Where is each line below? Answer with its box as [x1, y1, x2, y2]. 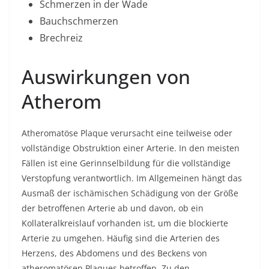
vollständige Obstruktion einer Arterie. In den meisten [22, 142, 240, 154]
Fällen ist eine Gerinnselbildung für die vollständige [22, 157, 231, 169]
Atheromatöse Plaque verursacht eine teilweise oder [22, 127, 232, 139]
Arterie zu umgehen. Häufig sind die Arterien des [22, 232, 220, 244]
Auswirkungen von [22, 64, 190, 89]
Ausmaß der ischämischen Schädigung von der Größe [22, 187, 238, 199]
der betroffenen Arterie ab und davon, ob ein [22, 202, 204, 214]
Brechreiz [40, 31, 83, 44]
